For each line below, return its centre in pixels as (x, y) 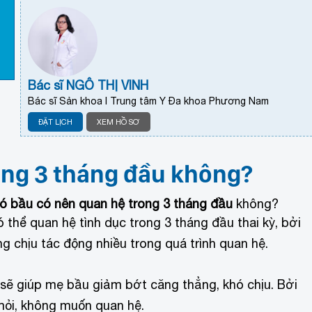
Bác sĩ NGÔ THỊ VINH (88, 85)
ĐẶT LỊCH (56, 122)
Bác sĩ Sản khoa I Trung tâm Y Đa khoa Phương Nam (149, 101)
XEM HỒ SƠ (119, 122)
